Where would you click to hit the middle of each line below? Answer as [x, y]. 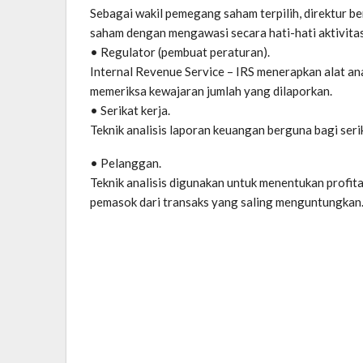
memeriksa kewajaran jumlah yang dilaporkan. [211, 90]
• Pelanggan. [126, 162]
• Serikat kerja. [130, 110]
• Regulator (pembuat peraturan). [180, 51]
